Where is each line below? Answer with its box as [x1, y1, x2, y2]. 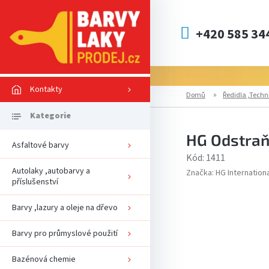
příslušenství [12, 175, 58, 188]
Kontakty [30, 83, 62, 95]
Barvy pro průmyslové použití [12, 227, 118, 240]
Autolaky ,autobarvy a [12, 165, 90, 177]
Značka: [186, 167, 216, 180]
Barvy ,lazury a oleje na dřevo [12, 201, 118, 214]
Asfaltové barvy [12, 139, 69, 151]
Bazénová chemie [12, 253, 76, 265]
